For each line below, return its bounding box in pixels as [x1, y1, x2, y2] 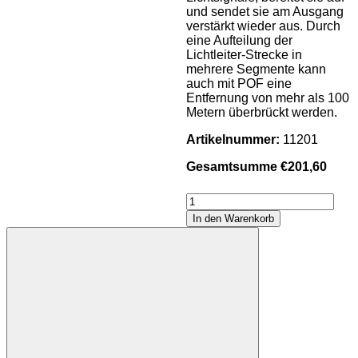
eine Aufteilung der [185, 33, 292, 47]
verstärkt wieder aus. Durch [185, 18, 340, 33]
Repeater [185, 206, 238, 221]
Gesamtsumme [185, 159, 277, 173]
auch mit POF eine [185, 76, 292, 90]
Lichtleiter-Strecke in [185, 47, 302, 62]
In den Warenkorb [192, 212, 274, 225]
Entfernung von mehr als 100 [185, 90, 349, 105]
